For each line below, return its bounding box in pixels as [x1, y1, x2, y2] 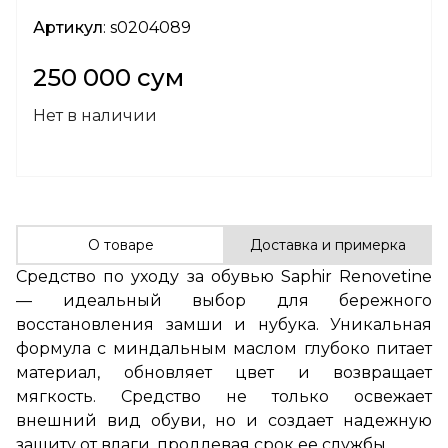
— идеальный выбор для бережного [16, 290, 432, 310]
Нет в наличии [33, 105, 157, 125]
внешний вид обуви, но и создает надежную [16, 410, 432, 430]
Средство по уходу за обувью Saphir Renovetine [16, 266, 432, 286]
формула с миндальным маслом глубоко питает [16, 338, 432, 358]
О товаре [87, 235, 154, 254]
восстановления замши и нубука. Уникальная [16, 314, 432, 334]
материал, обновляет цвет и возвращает [16, 362, 432, 382]
